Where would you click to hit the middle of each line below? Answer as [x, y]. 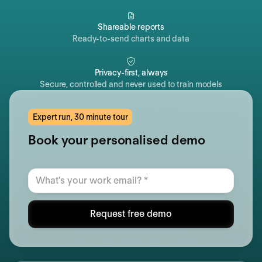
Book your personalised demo [117, 140]
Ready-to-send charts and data [131, 39]
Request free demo [131, 214]
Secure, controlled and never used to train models [131, 85]
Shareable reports [131, 27]
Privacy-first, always [131, 73]
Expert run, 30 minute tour [80, 117]
